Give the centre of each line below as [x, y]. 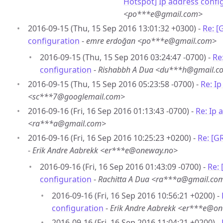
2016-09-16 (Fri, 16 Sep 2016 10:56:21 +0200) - [137, 196]
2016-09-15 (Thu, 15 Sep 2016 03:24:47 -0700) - [126, 57]
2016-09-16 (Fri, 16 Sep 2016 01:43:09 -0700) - [124, 167]
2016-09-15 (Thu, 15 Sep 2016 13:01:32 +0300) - [115, 28]
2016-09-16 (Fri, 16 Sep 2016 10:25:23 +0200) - [113, 138]
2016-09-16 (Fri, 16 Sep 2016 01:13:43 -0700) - [112, 111]
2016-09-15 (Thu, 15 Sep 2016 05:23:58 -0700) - [114, 84]
